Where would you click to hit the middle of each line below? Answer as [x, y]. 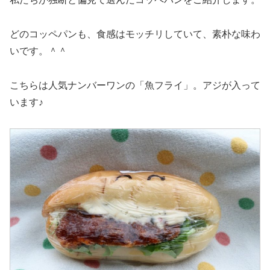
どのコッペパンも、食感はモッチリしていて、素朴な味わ [135, 34]
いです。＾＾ [39, 51]
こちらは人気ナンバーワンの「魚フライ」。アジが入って [135, 85]
